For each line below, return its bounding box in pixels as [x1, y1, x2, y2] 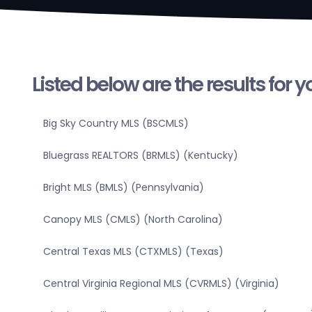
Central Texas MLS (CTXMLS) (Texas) [42, 244, 224, 259]
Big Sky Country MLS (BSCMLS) [42, 116, 189, 131]
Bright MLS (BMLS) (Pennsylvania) [42, 180, 204, 195]
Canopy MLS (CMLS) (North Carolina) [42, 212, 223, 227]
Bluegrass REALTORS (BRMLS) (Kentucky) [42, 148, 238, 163]
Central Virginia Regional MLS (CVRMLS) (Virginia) [42, 276, 279, 291]
